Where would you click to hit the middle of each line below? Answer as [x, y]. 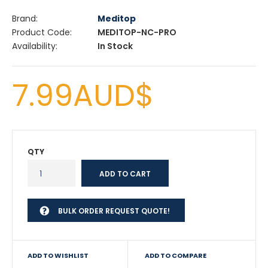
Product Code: [42, 32]
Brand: [25, 19]
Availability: [35, 46]
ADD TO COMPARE [175, 255]
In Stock [114, 46]
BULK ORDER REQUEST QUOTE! [114, 211]
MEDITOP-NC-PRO [136, 32]
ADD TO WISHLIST [58, 255]
